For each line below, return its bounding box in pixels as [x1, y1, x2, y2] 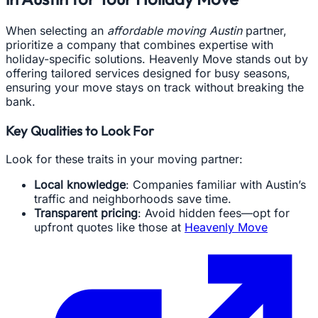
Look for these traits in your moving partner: [6, 152, 243, 167]
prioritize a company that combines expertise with [6, 38, 273, 52]
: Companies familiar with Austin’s [126, 177, 306, 192]
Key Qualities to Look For [6, 121, 154, 139]
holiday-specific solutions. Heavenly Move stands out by [6, 52, 308, 66]
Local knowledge [34, 177, 126, 192]
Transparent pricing [34, 206, 138, 221]
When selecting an [6, 23, 107, 38]
